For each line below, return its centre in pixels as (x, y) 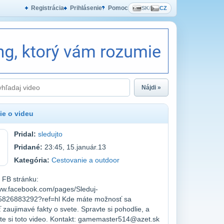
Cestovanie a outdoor (85, 160)
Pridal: (25, 134)
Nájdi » (151, 87)
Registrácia (47, 8)
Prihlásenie (86, 8)
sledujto (50, 134)
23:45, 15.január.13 (74, 147)
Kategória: (31, 160)
